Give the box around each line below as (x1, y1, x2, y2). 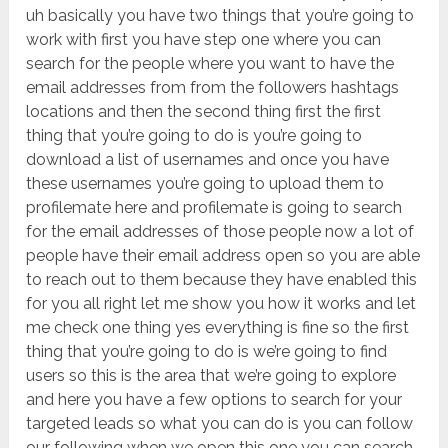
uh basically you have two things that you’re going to (26, 6, 415, 26)
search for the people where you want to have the (26, 54, 395, 74)
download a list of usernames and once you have (26, 150, 390, 170)
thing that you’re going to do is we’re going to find (26, 342, 388, 362)
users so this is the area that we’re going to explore (26, 366, 397, 386)
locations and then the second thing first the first (26, 102, 382, 122)
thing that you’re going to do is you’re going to (26, 126, 363, 146)
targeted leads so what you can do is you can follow (26, 414, 414, 434)
